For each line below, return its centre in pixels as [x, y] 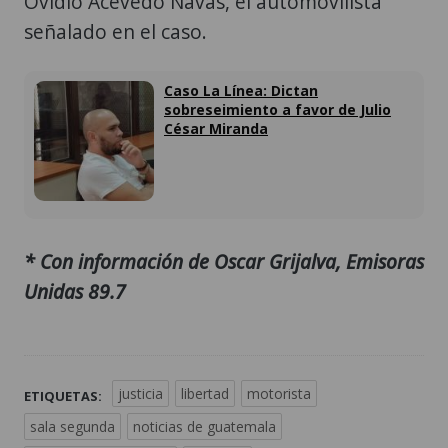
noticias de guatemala [204, 426]
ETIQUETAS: [63, 395]
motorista [279, 393]
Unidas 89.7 [75, 291]
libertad [205, 393]
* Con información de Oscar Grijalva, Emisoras [224, 261]
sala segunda [72, 426]
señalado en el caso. [115, 32]
